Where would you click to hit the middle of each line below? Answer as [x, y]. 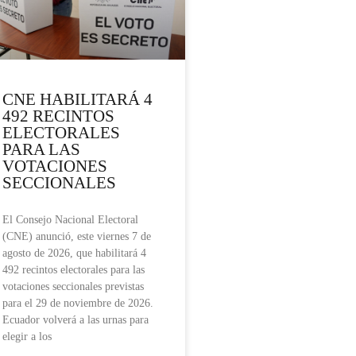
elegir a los [27, 337]
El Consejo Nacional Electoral [70, 220]
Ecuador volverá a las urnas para [75, 320]
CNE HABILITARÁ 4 [77, 100]
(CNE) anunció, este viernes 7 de [77, 237]
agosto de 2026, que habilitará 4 [74, 253]
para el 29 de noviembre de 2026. [78, 304]
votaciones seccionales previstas [73, 287]
